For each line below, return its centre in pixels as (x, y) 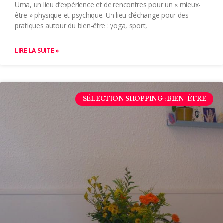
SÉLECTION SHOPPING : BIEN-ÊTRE (144, 99)
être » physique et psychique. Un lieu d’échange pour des (102, 15)
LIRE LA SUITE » (37, 51)
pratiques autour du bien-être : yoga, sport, (81, 26)
